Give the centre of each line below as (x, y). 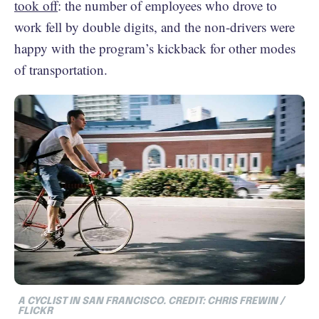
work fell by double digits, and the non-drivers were (155, 26)
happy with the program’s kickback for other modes (155, 48)
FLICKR (35, 311)
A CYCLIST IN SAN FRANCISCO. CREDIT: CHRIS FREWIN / (151, 301)
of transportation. (61, 69)
